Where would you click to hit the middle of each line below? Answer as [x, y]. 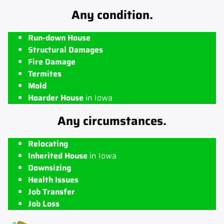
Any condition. [112, 15]
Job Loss [44, 203]
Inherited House [58, 155]
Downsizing [49, 167]
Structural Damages [65, 49]
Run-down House [59, 37]
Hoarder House [56, 97]
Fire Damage [52, 61]
